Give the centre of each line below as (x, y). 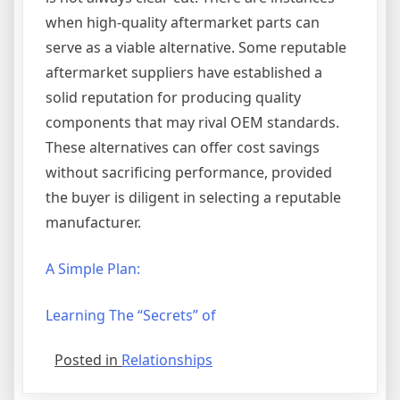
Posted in (88, 360)
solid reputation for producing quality (173, 98)
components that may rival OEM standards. (192, 123)
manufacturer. (93, 223)
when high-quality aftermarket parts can (183, 23)
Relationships (167, 360)
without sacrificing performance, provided (189, 173)
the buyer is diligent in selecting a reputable (193, 198)
